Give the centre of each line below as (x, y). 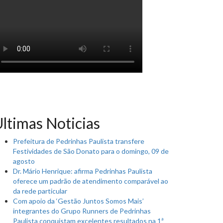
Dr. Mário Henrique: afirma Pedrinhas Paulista (83, 171)
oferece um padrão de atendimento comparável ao (91, 181)
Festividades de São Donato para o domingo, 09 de (91, 151)
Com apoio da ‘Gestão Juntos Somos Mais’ (78, 201)
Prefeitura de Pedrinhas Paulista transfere (79, 141)
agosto (24, 161)
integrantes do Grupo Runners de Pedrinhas (82, 211)
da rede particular (40, 191)
